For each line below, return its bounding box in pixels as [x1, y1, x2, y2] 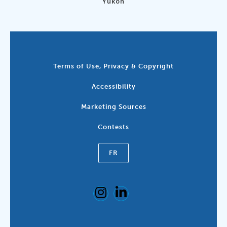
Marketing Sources [81, 103, 146, 111]
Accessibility [91, 83, 136, 91]
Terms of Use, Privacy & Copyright [53, 62, 174, 70]
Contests [98, 123, 129, 131]
